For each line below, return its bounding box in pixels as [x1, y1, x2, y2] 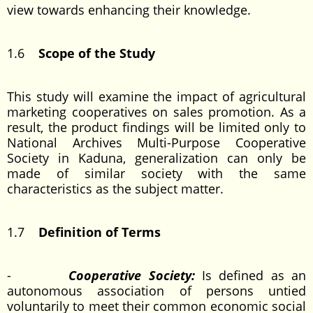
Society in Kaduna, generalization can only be [7, 150, 306, 166]
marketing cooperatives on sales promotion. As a [7, 103, 306, 120]
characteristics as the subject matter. [7, 180, 224, 197]
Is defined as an [202, 267, 307, 284]
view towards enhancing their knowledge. [7, 1, 251, 18]
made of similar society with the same [7, 165, 306, 182]
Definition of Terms [38, 224, 161, 240]
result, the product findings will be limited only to [7, 119, 306, 136]
